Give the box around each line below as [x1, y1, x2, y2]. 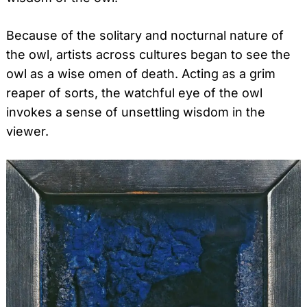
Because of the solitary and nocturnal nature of [6, 28, 284, 43]
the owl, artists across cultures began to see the [6, 47, 291, 62]
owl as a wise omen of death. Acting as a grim [6, 66, 275, 82]
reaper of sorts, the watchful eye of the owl [6, 86, 262, 101]
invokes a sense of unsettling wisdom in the [6, 105, 265, 120]
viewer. [6, 124, 49, 139]
